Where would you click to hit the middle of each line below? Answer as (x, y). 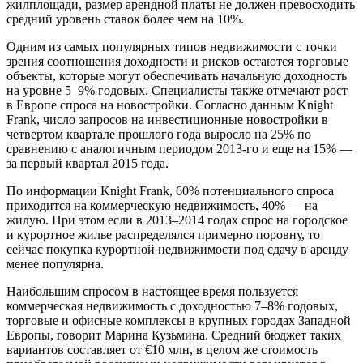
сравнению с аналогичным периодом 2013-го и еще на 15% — (179, 149)
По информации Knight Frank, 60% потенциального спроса (170, 191)
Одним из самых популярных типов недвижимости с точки (172, 47)
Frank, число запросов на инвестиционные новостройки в (167, 120)
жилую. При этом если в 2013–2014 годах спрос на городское (177, 220)
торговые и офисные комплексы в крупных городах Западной (179, 321)
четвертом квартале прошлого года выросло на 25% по (159, 135)
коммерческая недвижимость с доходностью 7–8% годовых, (172, 306)
